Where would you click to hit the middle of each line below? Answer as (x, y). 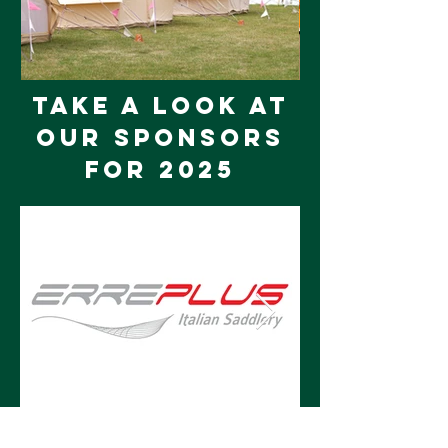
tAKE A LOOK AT (160, 105)
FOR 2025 (160, 169)
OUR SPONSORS (160, 137)
